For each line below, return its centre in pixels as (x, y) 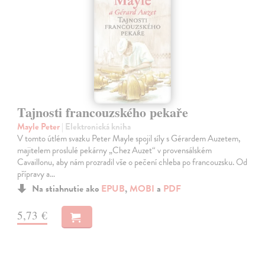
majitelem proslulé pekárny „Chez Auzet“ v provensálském (115, 151)
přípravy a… (36, 174)
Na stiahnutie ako (67, 189)
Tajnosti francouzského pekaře (103, 112)
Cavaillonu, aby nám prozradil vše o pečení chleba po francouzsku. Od (132, 162)
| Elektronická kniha (96, 127)
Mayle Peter (40, 127)
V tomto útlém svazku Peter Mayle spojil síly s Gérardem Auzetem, (129, 139)
